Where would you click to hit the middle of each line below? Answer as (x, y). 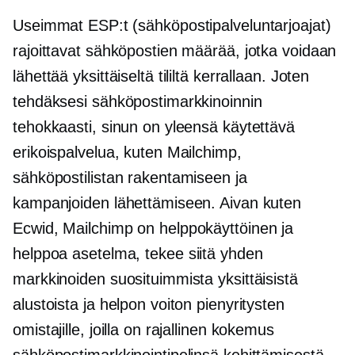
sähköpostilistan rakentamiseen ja (130, 178)
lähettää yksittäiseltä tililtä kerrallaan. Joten (161, 76)
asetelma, (107, 254)
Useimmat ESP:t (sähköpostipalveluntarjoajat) (172, 26)
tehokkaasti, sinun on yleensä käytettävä (154, 127)
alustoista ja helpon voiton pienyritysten (149, 305)
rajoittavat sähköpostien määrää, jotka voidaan (175, 51)
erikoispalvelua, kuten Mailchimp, (127, 153)
